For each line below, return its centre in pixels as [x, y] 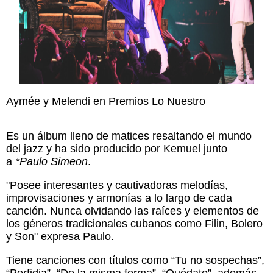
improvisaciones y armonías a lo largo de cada [119, 198]
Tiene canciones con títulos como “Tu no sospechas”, [135, 260]
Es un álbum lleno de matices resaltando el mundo [129, 136]
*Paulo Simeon [51, 161]
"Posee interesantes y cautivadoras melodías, [117, 185]
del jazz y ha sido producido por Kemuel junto [117, 149]
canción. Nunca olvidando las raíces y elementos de [133, 211]
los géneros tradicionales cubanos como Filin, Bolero [134, 224]
